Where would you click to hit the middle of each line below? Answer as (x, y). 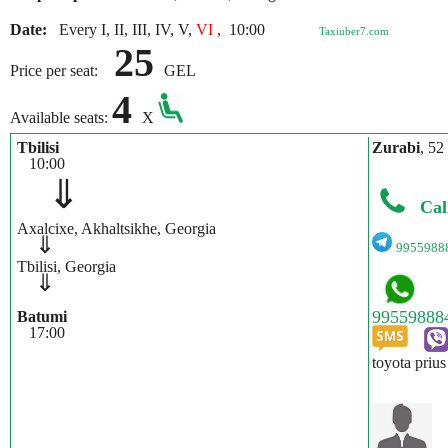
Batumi (42, 316)
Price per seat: (62, 70)
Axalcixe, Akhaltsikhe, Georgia (116, 228)
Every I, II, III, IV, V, (123, 29)
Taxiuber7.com (354, 31)
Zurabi (395, 147)
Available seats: (61, 117)
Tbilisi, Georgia (66, 266)
